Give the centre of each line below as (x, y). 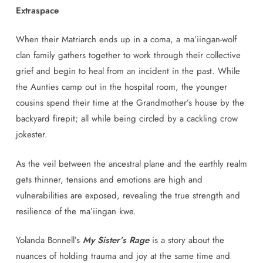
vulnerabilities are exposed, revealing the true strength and (128, 195)
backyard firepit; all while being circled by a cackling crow (127, 119)
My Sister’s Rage (116, 240)
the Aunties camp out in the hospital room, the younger (121, 87)
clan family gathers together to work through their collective (128, 55)
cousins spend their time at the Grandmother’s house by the (130, 103)
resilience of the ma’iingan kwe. (76, 211)
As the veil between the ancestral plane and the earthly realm (131, 163)
